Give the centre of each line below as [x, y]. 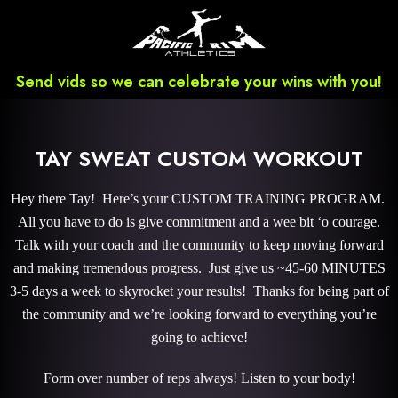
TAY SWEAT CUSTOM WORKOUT [199, 159]
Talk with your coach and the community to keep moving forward [199, 245]
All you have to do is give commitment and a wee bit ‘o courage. [199, 222]
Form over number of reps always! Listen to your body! [199, 378]
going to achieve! [199, 337]
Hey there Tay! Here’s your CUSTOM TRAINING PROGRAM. [199, 199]
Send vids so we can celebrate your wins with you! [199, 82]
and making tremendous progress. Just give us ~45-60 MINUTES [199, 268]
